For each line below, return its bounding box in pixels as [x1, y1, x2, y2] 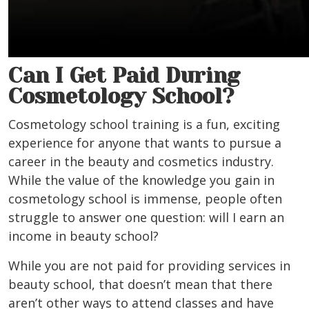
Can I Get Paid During [8, 63, 240, 88]
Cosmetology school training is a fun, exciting [8, 116, 280, 133]
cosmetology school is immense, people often [8, 190, 282, 208]
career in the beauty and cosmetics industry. [8, 153, 274, 170]
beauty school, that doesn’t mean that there [8, 276, 272, 293]
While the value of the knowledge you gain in [8, 172, 275, 189]
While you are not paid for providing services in [8, 257, 290, 275]
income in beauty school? [8, 228, 159, 245]
